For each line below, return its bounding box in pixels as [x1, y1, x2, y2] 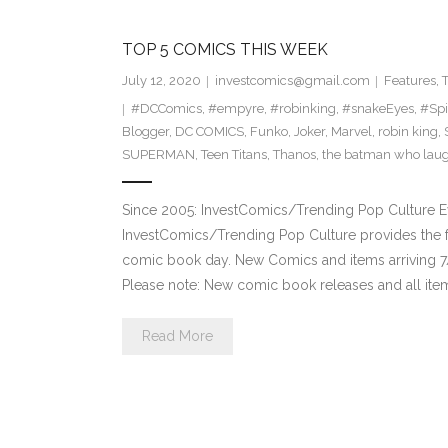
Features [383, 73, 436, 89]
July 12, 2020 [121, 73, 201, 89]
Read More [141, 328, 213, 345]
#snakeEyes [341, 101, 414, 117]
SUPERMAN [121, 147, 195, 163]
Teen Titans [200, 147, 267, 163]
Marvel [330, 124, 372, 140]
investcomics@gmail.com [214, 73, 370, 89]
